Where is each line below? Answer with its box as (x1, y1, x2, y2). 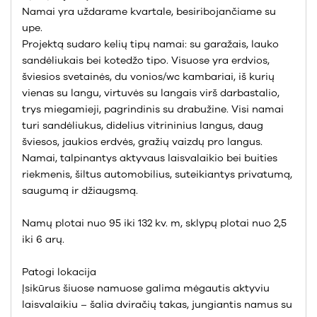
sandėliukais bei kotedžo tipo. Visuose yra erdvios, (22, 54, 270, 67)
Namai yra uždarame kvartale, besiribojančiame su (22, 5, 276, 18)
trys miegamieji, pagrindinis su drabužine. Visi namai (22, 103, 284, 116)
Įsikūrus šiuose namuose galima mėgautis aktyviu (22, 282, 270, 295)
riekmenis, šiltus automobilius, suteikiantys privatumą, (22, 168, 292, 181)
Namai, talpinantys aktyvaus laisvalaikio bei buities (22, 151, 277, 165)
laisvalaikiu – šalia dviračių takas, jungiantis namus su (22, 298, 292, 311)
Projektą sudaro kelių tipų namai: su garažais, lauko (22, 38, 279, 51)
